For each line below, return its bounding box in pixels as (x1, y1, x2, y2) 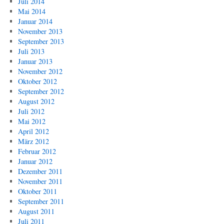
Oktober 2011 (17, 186, 57, 196)
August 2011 (17, 206, 54, 216)
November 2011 (17, 176, 62, 186)
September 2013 (17, 36, 64, 46)
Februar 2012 (17, 146, 56, 156)
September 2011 (17, 196, 64, 206)
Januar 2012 (17, 156, 52, 166)
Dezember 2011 (17, 166, 62, 176)
